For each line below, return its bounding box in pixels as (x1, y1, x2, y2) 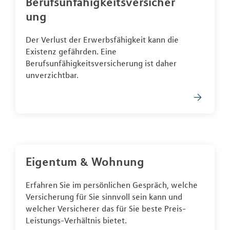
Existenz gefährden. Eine (26, 46, 117, 57)
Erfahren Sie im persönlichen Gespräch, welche (26, 180, 198, 190)
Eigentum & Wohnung (26, 155, 144, 169)
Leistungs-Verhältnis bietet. (26, 215, 127, 226)
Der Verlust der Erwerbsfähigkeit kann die (26, 34, 179, 45)
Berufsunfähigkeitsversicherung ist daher (26, 58, 177, 69)
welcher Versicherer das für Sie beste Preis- (26, 203, 186, 214)
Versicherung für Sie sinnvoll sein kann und (26, 191, 182, 202)
